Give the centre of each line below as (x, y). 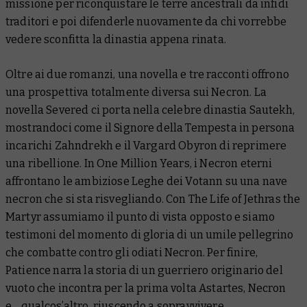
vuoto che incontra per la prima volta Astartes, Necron (146, 288)
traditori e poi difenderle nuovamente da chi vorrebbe (146, 22)
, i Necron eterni (231, 164)
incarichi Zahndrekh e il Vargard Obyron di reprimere (146, 146)
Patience (28, 271)
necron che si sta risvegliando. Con (97, 199)
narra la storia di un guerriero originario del (167, 271)
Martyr (23, 217)
